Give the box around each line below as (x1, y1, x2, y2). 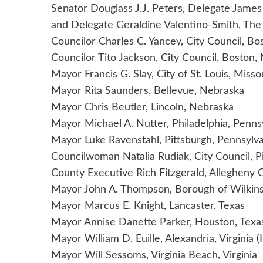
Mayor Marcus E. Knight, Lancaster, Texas (51, 201, 245, 212)
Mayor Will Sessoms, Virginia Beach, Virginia (51, 250, 257, 261)
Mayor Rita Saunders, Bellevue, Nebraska (51, 86, 244, 97)
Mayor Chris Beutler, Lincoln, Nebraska (51, 102, 234, 113)
